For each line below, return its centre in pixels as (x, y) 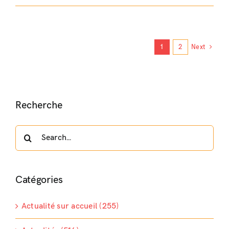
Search (28, 131)
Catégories (39, 180)
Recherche (39, 105)
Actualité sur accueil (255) (70, 207)
